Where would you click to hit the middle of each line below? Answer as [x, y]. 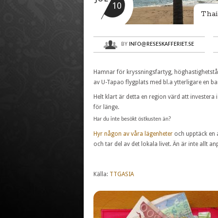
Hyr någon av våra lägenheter [133, 134]
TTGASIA [122, 174]
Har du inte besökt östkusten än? [132, 119]
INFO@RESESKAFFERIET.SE [162, 44]
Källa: [101, 174]
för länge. [106, 107]
